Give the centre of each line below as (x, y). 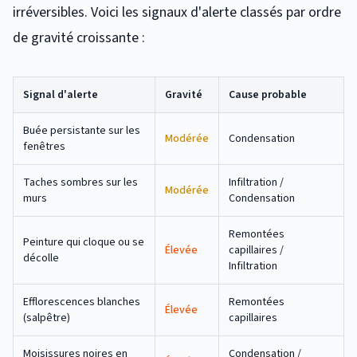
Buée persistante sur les (82, 130)
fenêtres (44, 146)
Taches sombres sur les (80, 182)
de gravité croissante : (79, 37)
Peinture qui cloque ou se (84, 242)
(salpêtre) (47, 318)
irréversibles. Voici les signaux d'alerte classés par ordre (177, 12)
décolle (41, 258)
